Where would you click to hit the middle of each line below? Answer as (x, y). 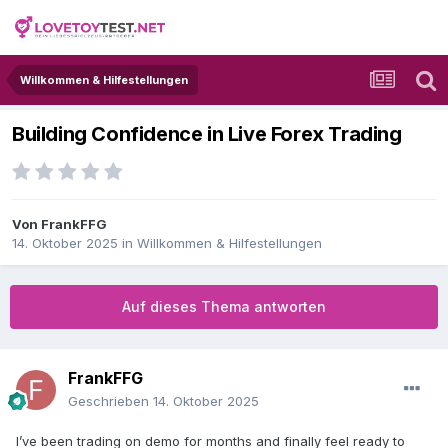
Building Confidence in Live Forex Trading (207, 134)
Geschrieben (110, 401)
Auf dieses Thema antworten (224, 307)
